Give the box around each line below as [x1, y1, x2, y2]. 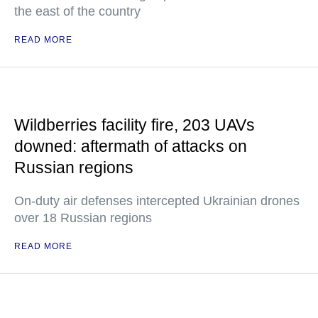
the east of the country [14, 4, 141, 18]
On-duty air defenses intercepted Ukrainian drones [14, 194, 300, 208]
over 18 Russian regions [14, 211, 152, 225]
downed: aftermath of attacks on [14, 137, 247, 155]
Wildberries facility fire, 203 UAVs [14, 116, 255, 134]
